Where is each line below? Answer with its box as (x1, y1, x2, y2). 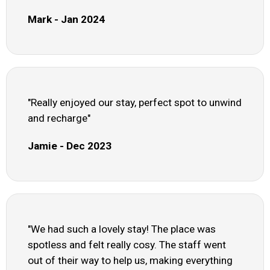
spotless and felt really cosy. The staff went (28, 239, 226, 251)
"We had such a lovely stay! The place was (28, 223, 216, 236)
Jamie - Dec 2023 (28, 140, 111, 152)
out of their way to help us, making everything (28, 254, 233, 267)
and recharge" (28, 112, 90, 125)
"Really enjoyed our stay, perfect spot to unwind (28, 96, 242, 109)
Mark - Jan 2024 (28, 13, 105, 26)
